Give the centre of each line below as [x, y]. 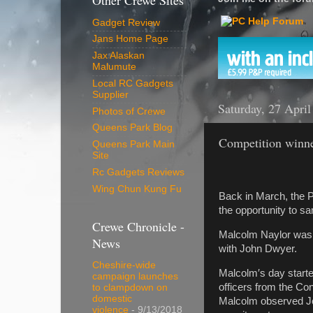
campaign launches [135, 277]
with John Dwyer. [258, 249]
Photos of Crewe [129, 111]
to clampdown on [130, 288]
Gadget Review [126, 22]
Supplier [110, 94]
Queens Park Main [133, 145]
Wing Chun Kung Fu [137, 189]
